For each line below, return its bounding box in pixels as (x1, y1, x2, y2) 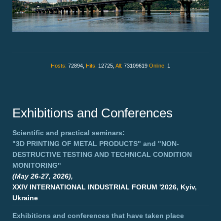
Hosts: (51, 63, 68, 69)
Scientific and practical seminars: (12, 129, 125, 137)
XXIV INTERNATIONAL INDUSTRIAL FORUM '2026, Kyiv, (12, 183, 197, 191)
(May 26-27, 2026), (12, 172, 73, 181)
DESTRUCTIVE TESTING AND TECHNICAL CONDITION (12, 150, 192, 159)
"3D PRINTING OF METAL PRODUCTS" (12, 140, 141, 148)
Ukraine (12, 194, 38, 202)
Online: (149, 63, 167, 69)
